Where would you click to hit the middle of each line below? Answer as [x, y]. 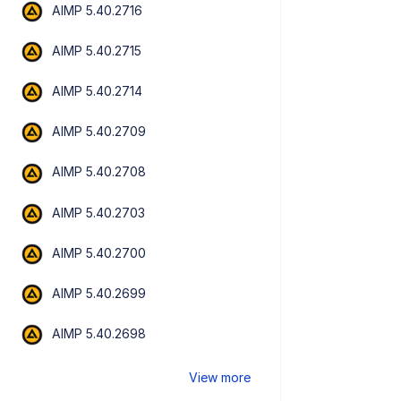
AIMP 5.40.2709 [99, 132]
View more [220, 378]
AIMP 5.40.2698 [99, 334]
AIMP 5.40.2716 [98, 10]
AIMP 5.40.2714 [98, 91]
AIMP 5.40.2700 [99, 252]
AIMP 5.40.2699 [99, 293]
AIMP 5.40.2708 [99, 172]
